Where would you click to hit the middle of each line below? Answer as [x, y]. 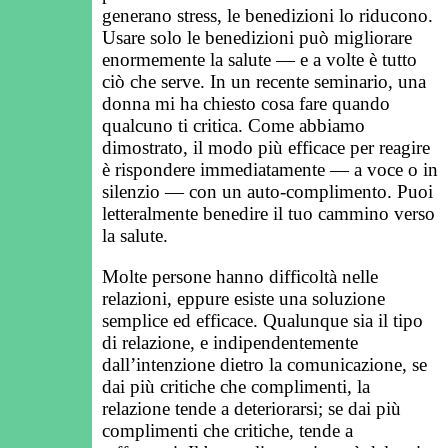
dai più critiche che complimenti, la [236, 387]
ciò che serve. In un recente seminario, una [264, 82]
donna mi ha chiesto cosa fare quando [246, 104]
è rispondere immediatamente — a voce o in [270, 170]
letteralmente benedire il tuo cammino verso [268, 214]
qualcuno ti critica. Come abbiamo [233, 126]
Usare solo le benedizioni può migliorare [257, 38]
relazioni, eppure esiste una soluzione [243, 299]
